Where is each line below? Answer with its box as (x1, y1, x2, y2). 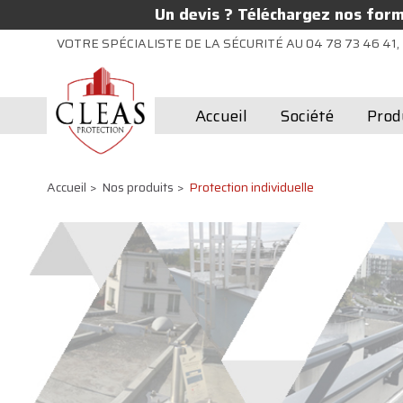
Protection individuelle (189, 177, 314, 197)
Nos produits (102, 177, 174, 197)
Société (280, 103, 335, 129)
